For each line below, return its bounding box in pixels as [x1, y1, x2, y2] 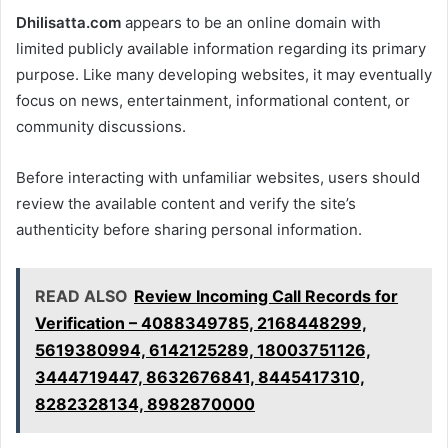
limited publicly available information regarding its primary [16, 38, 426, 58]
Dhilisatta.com [16, 12, 121, 32]
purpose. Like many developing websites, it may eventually [16, 64, 432, 84]
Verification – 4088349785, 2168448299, [35, 312, 367, 333]
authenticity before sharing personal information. [16, 219, 362, 239]
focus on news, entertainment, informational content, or [16, 90, 410, 110]
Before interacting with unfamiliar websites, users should [16, 167, 420, 187]
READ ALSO [35, 285, 128, 306]
